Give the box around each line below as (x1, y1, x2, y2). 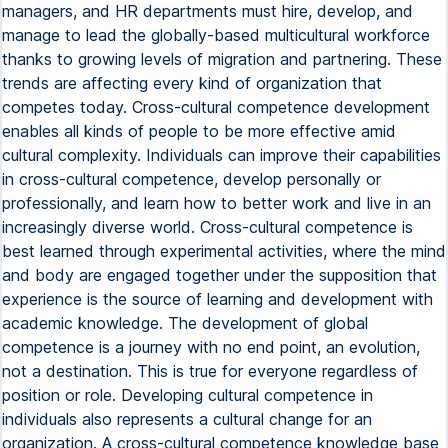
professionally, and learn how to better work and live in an (2, 193, 431, 213)
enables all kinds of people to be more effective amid (2, 121, 396, 141)
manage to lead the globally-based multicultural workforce (2, 25, 430, 45)
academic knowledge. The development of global (2, 313, 368, 333)
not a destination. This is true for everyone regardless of (2, 361, 418, 381)
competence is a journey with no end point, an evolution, (2, 337, 420, 357)
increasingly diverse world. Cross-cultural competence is (2, 217, 413, 237)
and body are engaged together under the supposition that (2, 265, 437, 285)
